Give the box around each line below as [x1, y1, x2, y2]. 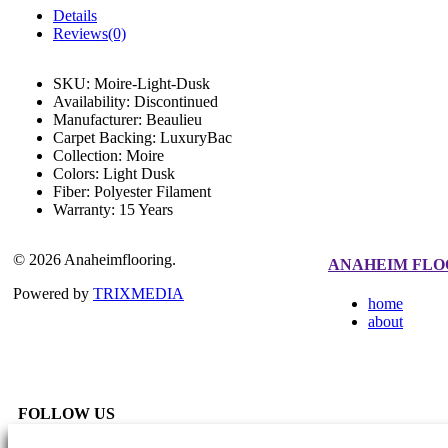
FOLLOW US [18, 404, 115, 422]
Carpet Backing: [53, 128, 160, 146]
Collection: [53, 146, 126, 164]
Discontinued [134, 92, 218, 110]
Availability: [53, 92, 134, 110]
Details [53, 6, 97, 24]
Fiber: [53, 182, 94, 200]
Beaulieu [146, 110, 202, 128]
